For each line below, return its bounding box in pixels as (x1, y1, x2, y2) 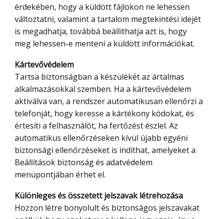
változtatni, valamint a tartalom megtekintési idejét (15, 14, 201, 25)
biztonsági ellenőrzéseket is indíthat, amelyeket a (15, 145, 196, 156)
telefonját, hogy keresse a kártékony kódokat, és (15, 108, 194, 119)
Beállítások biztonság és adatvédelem (15, 157, 153, 168)
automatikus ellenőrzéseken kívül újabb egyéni (15, 132, 188, 144)
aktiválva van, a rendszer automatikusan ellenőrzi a (15, 96, 203, 107)
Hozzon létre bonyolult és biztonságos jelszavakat (15, 202, 199, 214)
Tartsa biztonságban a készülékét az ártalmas (15, 71, 184, 83)
